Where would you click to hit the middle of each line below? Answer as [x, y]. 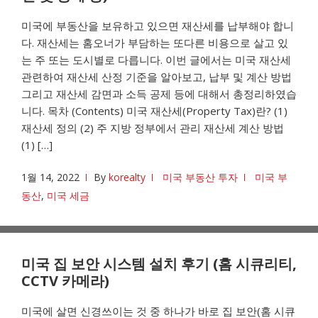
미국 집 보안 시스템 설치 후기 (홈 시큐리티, [159, 264]
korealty [127, 177]
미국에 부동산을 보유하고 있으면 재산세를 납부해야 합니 [158, 26]
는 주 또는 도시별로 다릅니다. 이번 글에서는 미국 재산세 [156, 60]
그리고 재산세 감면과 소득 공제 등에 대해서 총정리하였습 [159, 94]
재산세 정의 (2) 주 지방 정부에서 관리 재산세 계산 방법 [153, 128]
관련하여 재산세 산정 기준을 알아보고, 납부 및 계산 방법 [157, 77]
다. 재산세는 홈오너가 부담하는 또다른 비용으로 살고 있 [155, 43]
